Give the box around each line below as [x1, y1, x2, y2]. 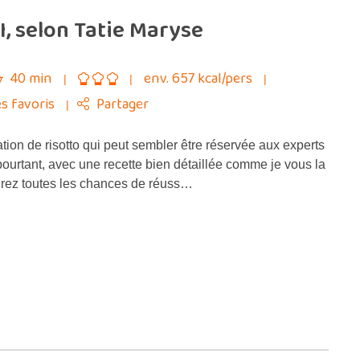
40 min [7, 67, 55, 90]
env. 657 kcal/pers [144, 67, 256, 90]
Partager [96, 93, 149, 116]
